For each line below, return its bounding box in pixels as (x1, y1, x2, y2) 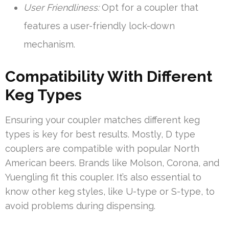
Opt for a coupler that (99, 2, 198, 13)
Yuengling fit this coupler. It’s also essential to (5, 171, 201, 182)
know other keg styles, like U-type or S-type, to (5, 186, 215, 197)
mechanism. (24, 38, 75, 50)
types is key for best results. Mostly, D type (5, 128, 195, 140)
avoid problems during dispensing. (5, 200, 155, 211)
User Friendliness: (24, 2, 99, 13)
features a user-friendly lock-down (24, 20, 175, 31)
